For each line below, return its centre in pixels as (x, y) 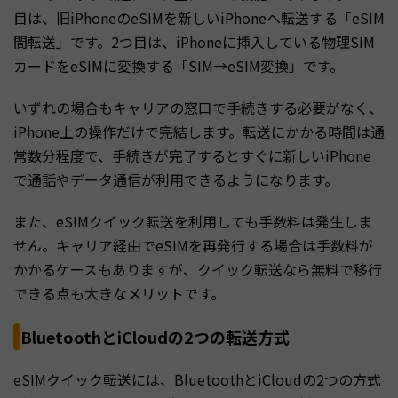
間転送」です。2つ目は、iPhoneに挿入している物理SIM (194, 41)
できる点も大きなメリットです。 (119, 293)
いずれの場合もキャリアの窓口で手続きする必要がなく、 (198, 107)
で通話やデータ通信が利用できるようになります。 (176, 179)
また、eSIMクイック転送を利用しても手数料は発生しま (193, 221)
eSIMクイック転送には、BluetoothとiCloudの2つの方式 (197, 379)
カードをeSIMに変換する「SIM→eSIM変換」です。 (179, 65)
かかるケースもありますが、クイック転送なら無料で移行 (198, 269)
